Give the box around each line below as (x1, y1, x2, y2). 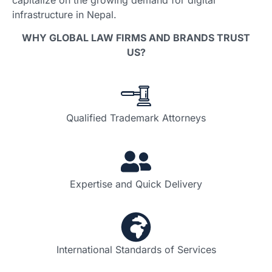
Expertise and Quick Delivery (70, 177, 202, 190)
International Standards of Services (56, 243, 216, 256)
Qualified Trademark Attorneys (66, 112, 206, 124)
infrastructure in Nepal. (12, 8, 117, 21)
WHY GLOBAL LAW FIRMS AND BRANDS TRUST (22, 31, 250, 44)
